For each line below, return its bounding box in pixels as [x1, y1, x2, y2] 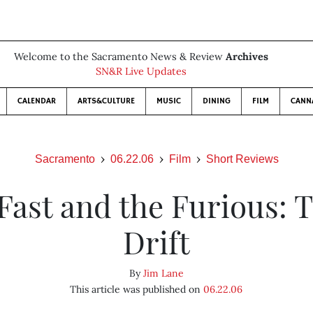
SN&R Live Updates [96, 65, 187, 78]
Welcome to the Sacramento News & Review [14, 50, 226, 63]
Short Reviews [205, 153, 279, 165]
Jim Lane [143, 267, 184, 279]
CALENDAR [17, 96, 56, 106]
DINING [203, 96, 231, 106]
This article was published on [70, 283, 204, 296]
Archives [226, 50, 268, 63]
